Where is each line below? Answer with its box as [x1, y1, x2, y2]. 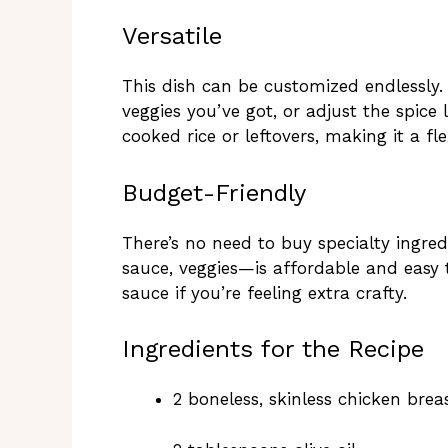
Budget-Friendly [122, 178, 306, 207]
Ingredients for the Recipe [122, 335, 424, 364]
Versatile [122, 22, 222, 51]
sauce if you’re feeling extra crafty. [122, 282, 407, 303]
